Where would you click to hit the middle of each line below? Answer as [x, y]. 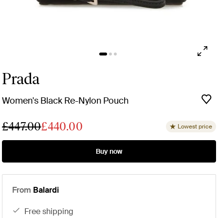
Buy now [109, 152]
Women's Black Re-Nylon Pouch [65, 101]
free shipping [51, 212]
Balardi [46, 190]
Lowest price [195, 127]
